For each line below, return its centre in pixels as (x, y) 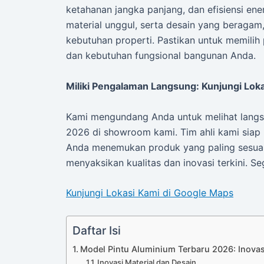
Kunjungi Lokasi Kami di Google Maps (150, 193)
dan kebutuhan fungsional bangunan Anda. (161, 56)
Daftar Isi (97, 230)
